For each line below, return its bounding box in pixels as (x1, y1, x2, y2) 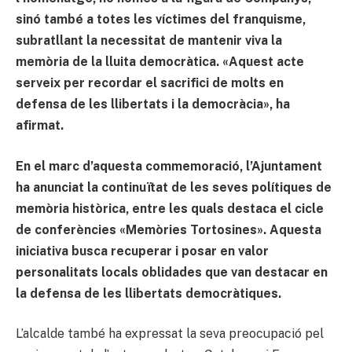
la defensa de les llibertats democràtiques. (16, 285, 281, 301)
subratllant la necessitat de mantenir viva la (16, 33, 282, 49)
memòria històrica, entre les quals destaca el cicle (16, 200, 324, 216)
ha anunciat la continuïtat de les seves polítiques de (16, 179, 332, 195)
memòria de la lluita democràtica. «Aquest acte (16, 54, 304, 70)
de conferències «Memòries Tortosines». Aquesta (16, 222, 321, 237)
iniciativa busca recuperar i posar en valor (16, 243, 269, 258)
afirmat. (16, 118, 64, 134)
